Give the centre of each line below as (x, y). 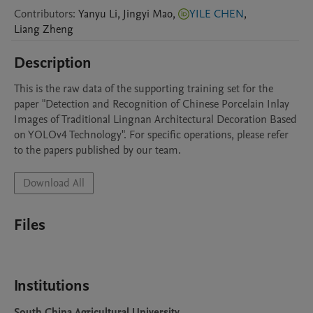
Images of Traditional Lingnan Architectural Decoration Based (155, 119)
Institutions (52, 286)
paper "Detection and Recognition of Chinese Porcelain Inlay (152, 104)
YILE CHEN (217, 14)
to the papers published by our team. (97, 150)
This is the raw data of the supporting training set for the (144, 89)
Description (53, 63)
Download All (54, 183)
